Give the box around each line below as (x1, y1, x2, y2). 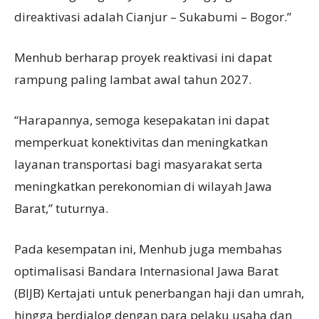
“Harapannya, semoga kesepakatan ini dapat (14, 111, 269, 128)
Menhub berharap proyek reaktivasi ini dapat (14, 48, 272, 66)
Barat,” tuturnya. (14, 199, 108, 216)
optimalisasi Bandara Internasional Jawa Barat (14, 262, 278, 279)
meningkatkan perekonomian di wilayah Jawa (14, 177, 272, 194)
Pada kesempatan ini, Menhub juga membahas (14, 240, 282, 257)
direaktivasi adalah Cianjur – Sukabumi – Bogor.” (14, 8, 291, 25)
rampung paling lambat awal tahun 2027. (14, 70, 251, 88)
